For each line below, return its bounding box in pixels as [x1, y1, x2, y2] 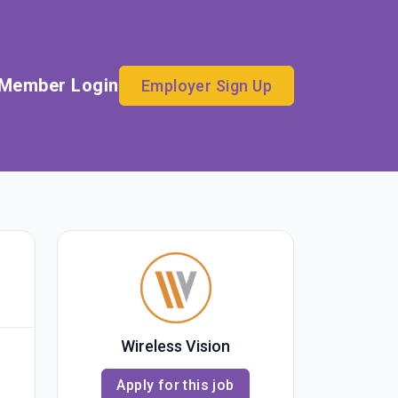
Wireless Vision [121, 337, 230, 355]
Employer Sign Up [140, 76, 272, 95]
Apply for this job [116, 377, 235, 394]
